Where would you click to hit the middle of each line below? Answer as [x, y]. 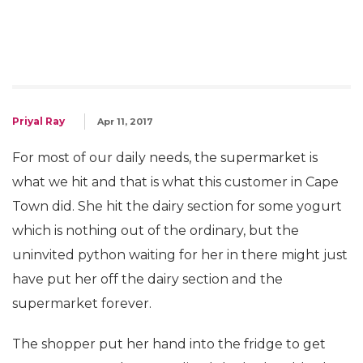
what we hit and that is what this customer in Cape [175, 182]
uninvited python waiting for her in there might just [180, 255]
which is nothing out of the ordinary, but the [156, 231]
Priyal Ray [38, 121]
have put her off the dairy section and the [147, 279]
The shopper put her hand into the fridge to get [169, 344]
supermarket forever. [82, 303]
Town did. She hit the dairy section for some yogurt [177, 206]
